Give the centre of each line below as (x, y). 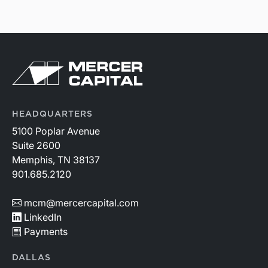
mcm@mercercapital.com (81, 203)
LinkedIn (43, 217)
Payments (46, 232)
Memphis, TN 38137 (56, 160)
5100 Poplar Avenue (56, 131)
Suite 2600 (36, 146)
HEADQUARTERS (52, 115)
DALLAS (31, 258)
